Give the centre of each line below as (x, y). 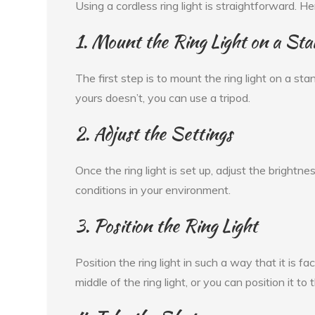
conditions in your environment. (153, 190)
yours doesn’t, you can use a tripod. (163, 98)
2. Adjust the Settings (154, 134)
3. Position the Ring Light (167, 226)
